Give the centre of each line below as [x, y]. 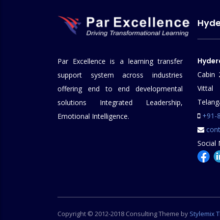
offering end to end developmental [120, 89]
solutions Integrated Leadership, [120, 102]
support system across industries [120, 75]
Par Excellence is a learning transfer [120, 61]
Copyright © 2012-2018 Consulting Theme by [124, 214]
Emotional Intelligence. [93, 116]
